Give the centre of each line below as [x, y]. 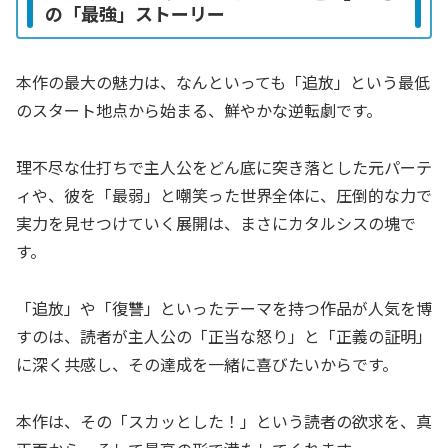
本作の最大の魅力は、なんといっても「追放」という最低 [223, 82]
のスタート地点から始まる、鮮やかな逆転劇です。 [199, 110]
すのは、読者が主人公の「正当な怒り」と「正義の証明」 [224, 335]
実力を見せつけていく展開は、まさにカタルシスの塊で [216, 223]
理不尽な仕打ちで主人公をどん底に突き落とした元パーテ [224, 167]
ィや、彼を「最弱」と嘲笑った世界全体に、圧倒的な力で [224, 195]
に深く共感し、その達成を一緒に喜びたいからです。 [207, 363]
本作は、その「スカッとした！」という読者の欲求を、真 [224, 420]
